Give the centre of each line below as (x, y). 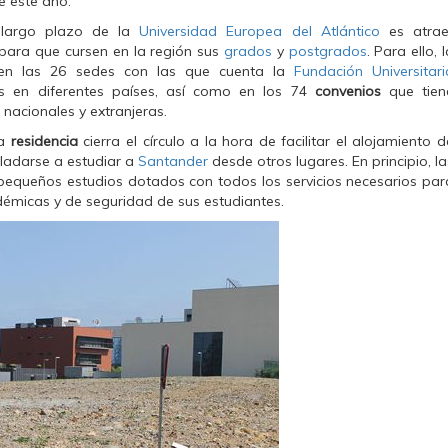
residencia (44, 141)
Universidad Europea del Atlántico (259, 31)
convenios (347, 91)
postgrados (327, 51)
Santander (173, 161)
